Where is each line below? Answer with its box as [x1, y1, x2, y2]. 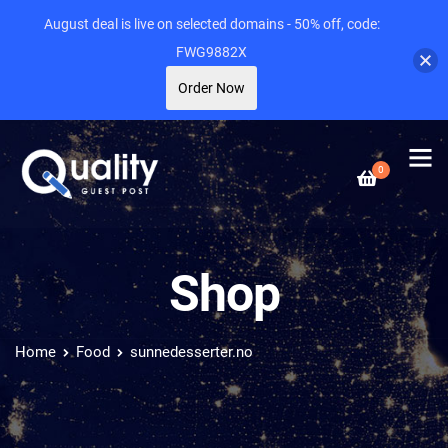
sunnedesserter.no [130, 343, 253, 361]
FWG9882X [176, 44, 247, 60]
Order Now [178, 80, 245, 96]
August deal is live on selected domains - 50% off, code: [43, 16, 380, 32]
